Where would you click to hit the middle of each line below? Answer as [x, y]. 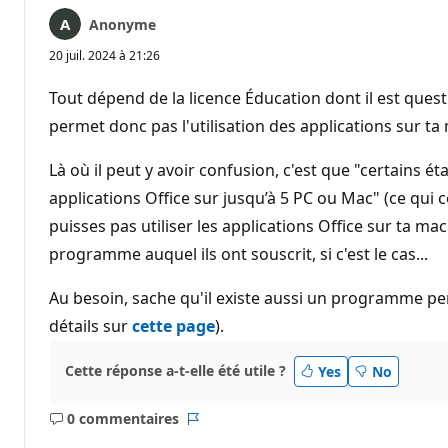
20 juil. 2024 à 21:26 [104, 55]
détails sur [90, 325]
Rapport [219, 428]
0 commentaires [122, 419]
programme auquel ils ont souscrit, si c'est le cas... [238, 253]
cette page [173, 325]
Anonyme [122, 24]
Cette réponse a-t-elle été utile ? [175, 371]
